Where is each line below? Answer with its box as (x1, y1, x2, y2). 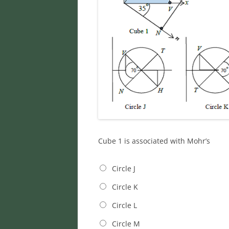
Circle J (111, 163, 135, 173)
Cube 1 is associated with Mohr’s (98, 135, 210, 146)
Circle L (111, 200, 137, 211)
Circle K (111, 181, 138, 192)
